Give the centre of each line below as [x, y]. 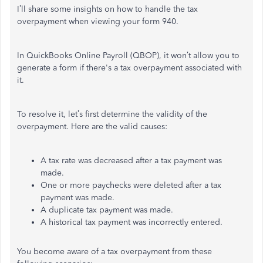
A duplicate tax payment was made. [107, 210]
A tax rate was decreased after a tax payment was [131, 161]
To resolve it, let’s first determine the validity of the [112, 114]
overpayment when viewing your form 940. [98, 21]
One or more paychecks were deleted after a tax [131, 185]
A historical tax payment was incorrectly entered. [131, 222]
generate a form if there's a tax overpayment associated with [129, 68]
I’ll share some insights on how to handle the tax [107, 9]
